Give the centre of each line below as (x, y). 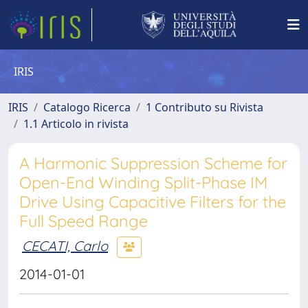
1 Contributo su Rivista (205, 107)
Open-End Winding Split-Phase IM (143, 183)
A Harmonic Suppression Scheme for (153, 163)
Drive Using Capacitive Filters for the (153, 202)
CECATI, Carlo (65, 245)
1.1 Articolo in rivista (76, 124)
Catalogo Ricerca (87, 107)
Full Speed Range (84, 221)
